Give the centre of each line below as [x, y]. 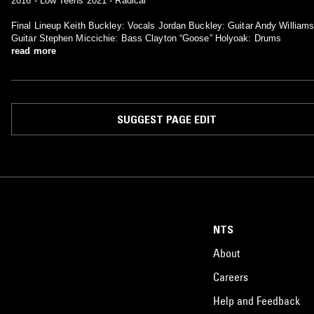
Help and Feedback [257, 300]
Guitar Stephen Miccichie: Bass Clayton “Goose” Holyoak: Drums [146, 38]
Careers [231, 277]
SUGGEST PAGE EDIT [166, 119]
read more [34, 51]
